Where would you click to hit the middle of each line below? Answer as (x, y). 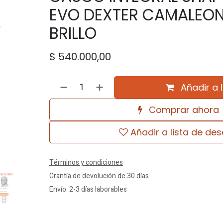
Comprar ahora (183, 110)
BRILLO (73, 33)
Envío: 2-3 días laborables (88, 189)
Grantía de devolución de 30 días (99, 176)
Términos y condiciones (86, 163)
